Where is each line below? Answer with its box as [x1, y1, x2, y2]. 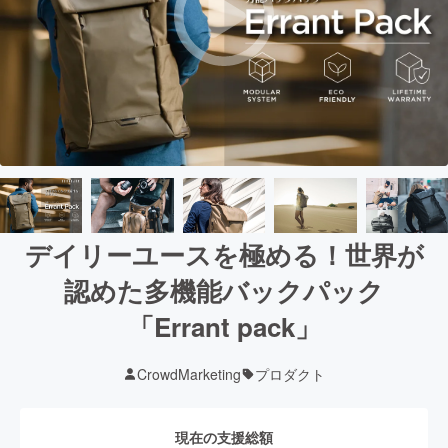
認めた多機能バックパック [64, 271, 384, 309]
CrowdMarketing [137, 363, 241, 384]
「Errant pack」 [127, 307, 321, 345]
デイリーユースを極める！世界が [24, 235, 424, 273]
